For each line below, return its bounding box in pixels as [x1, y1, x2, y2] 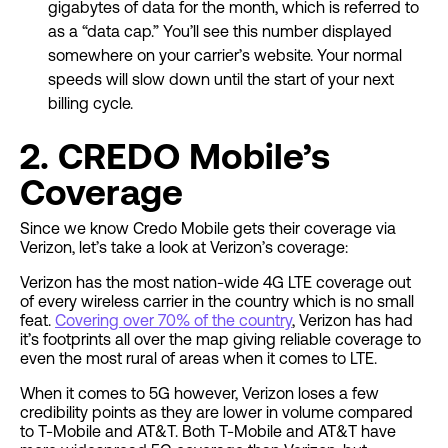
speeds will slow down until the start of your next [48, 70, 394, 88]
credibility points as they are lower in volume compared [20, 403, 413, 421]
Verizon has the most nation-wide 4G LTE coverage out [20, 273, 411, 291]
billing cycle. [48, 94, 133, 112]
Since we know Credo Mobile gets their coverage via [20, 219, 396, 237]
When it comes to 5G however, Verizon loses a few [20, 384, 379, 402]
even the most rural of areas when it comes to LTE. [20, 349, 381, 367]
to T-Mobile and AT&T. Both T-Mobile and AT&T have [20, 422, 396, 440]
